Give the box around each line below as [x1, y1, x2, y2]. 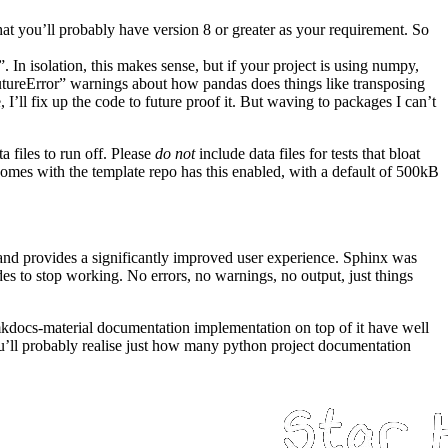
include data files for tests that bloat [195, 145, 420, 163]
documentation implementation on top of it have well [93, 319, 429, 337]
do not [155, 145, 195, 163]
